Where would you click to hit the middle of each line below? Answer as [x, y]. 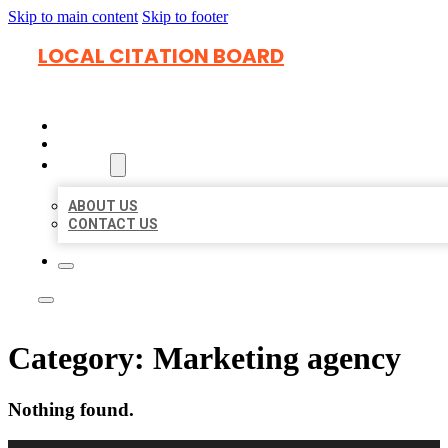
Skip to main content [73, 16]
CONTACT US [113, 224]
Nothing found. [71, 409]
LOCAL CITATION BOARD [161, 56]
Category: [80, 358]
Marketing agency [277, 358]
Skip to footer [185, 16]
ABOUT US [103, 206]
